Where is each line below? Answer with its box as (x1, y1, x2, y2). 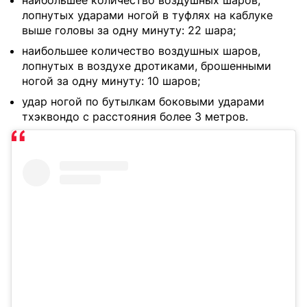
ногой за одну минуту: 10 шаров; (22, 74, 200, 88)
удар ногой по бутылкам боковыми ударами (22, 95, 265, 109)
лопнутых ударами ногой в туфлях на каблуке (22, 8, 273, 23)
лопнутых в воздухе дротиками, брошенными (22, 59, 271, 73)
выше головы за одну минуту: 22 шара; (22, 23, 236, 38)
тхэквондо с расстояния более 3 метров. (22, 110, 248, 124)
